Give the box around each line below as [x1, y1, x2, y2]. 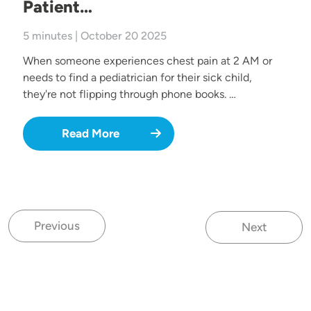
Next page [253, 227, 308, 242]
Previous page [56, 226, 131, 240]
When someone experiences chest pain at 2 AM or [23, 53, 272, 67]
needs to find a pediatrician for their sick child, [23, 70, 252, 84]
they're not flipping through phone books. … [23, 87, 236, 101]
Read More [61, 126, 119, 140]
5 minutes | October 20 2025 [23, 28, 167, 42]
